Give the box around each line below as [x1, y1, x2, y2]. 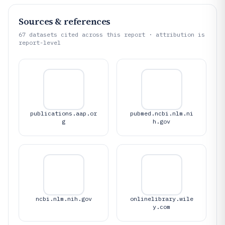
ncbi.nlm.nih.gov [35, 195, 92, 202]
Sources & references [19, 15, 110, 28]
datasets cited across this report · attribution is [26, 31, 205, 38]
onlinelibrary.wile [130, 195, 193, 202]
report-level [19, 39, 61, 46]
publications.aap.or [30, 109, 97, 117]
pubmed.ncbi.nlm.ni [130, 109, 193, 117]
